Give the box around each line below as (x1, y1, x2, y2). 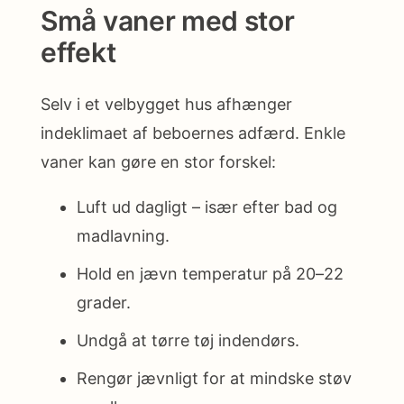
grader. (77, 293, 131, 313)
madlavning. (77, 226, 170, 246)
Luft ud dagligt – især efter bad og (77, 197, 337, 217)
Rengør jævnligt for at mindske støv (77, 369, 352, 389)
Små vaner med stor (41, 4, 295, 37)
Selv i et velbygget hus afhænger (41, 95, 292, 115)
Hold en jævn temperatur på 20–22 (77, 264, 344, 284)
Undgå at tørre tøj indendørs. (77, 331, 299, 351)
